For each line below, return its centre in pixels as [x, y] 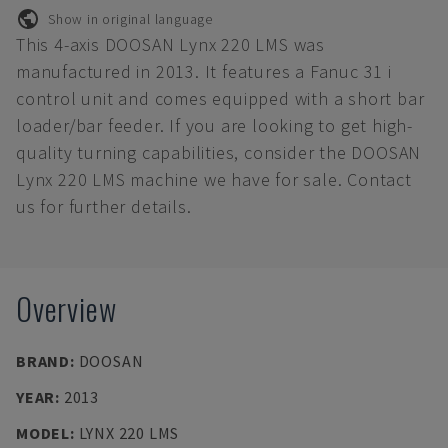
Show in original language [130, 18]
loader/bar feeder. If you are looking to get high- [214, 125]
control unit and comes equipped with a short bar [220, 98]
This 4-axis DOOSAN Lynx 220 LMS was [170, 44]
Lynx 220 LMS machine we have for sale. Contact [214, 179]
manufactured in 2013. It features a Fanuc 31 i [204, 71]
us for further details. [104, 206]
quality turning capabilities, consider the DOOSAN [219, 152]
